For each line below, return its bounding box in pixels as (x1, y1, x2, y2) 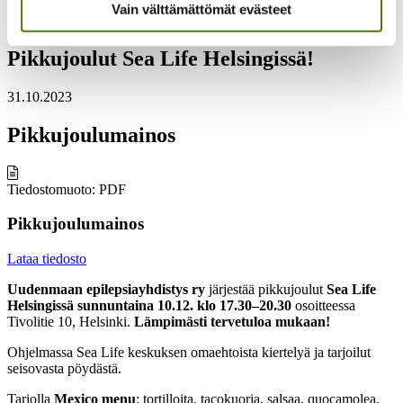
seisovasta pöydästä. (7, 361, 121, 377)
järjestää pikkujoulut (205, 282, 327, 298)
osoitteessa (291, 298, 355, 314)
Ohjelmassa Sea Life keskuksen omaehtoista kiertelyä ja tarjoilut (7, 345, 371, 361)
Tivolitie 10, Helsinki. (7, 314, 134, 330)
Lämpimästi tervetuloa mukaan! (134, 314, 330, 330)
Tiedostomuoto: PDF (7, 181, 126, 197)
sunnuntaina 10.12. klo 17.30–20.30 (77, 298, 291, 314)
